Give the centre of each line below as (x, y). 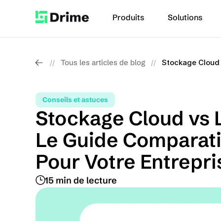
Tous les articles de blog (103, 62)
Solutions (185, 17)
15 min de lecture (81, 180)
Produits (128, 17)
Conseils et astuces (75, 100)
